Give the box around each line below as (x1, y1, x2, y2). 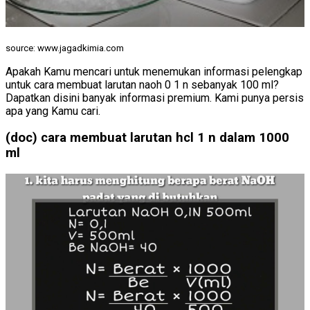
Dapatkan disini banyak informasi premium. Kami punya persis (6, 91, 304, 104)
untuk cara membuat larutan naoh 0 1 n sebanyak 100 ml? (6, 77, 279, 91)
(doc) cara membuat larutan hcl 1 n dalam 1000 (6, 130, 289, 146)
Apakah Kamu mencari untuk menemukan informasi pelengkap (6, 64, 302, 78)
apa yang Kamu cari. (6, 104, 100, 118)
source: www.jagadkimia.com (6, 42, 124, 53)
